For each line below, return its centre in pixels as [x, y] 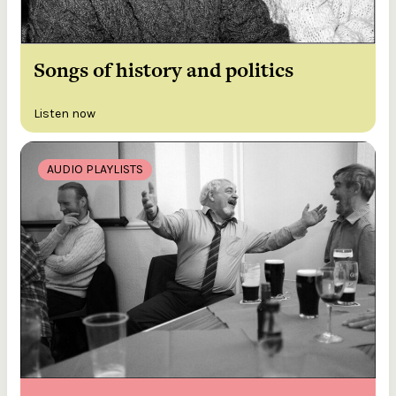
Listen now [65, 114]
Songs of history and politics [164, 70]
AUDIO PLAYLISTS [95, 170]
